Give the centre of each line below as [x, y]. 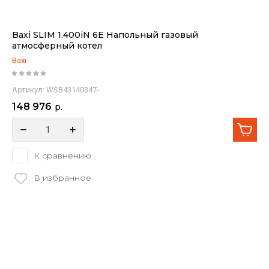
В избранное [62, 178]
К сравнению [62, 155]
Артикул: [28, 90]
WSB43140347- [72, 90]
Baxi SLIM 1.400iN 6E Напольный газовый [105, 35]
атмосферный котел [57, 46]
